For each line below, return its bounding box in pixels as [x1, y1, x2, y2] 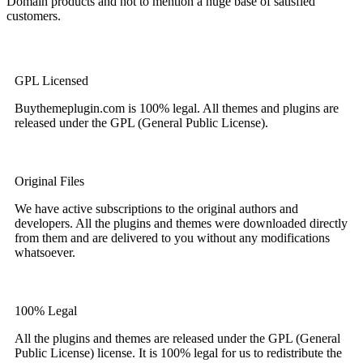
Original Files [15, 174, 84, 189]
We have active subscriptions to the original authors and [15, 202, 298, 216]
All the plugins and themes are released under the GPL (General [15, 331, 340, 346]
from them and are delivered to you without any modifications [15, 231, 330, 246]
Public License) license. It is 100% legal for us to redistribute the [15, 346, 342, 361]
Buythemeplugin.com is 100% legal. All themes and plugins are [15, 101, 339, 116]
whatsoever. [15, 246, 75, 260]
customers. [6, 9, 61, 23]
